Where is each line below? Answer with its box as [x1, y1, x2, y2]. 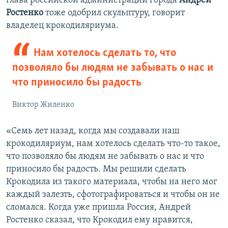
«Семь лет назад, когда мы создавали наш [6, 126, 180, 136]
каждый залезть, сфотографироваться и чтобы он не [6, 189, 220, 199]
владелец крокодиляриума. [6, 20, 119, 31]
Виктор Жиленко [12, 100, 74, 109]
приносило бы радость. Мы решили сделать [6, 164, 186, 174]
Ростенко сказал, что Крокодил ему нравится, [6, 215, 193, 225]
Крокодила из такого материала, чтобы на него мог [6, 177, 217, 187]
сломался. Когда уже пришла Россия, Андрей [6, 202, 191, 212]
